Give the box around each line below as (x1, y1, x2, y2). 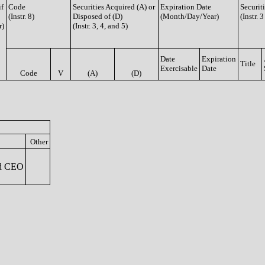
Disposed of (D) (73, 12, 122, 21)
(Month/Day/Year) (160, 12, 219, 21)
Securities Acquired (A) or (73, 2, 155, 11)
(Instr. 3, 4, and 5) (73, 21, 128, 30)
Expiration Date (160, 2, 211, 11)
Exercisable (160, 64, 198, 73)
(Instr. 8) (8, 12, 34, 21)
